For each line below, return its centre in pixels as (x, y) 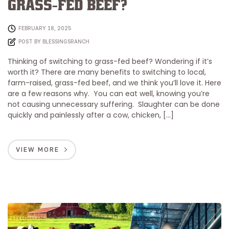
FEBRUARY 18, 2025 (45, 28)
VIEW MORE (38, 149)
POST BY (30, 41)
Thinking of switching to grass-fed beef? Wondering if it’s (110, 61)
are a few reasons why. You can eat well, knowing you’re (109, 93)
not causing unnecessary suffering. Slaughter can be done (114, 104)
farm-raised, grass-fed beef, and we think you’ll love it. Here (114, 83)
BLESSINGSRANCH (66, 41)
